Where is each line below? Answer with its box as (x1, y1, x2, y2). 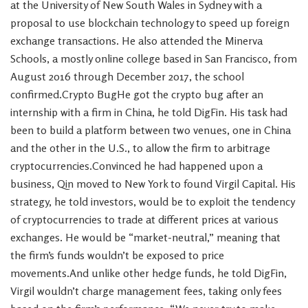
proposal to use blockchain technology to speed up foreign (10, 16, 289, 30)
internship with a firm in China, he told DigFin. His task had (10, 105, 287, 120)
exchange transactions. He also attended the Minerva (10, 34, 263, 48)
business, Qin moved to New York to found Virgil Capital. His (10, 177, 296, 191)
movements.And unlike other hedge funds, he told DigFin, (10, 266, 287, 280)
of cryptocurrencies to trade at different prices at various (10, 212, 278, 227)
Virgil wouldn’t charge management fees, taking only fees (10, 284, 282, 298)
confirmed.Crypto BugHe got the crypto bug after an (10, 87, 263, 102)
